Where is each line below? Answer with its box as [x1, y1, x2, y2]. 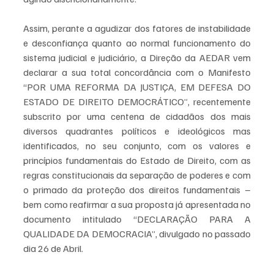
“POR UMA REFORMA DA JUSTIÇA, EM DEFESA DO [23, 81, 251, 93]
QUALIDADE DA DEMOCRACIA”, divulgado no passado [23, 228, 251, 240]
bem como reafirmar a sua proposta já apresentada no [23, 198, 251, 210]
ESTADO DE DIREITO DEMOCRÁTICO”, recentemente [23, 95, 251, 108]
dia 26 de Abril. [23, 242, 85, 254]
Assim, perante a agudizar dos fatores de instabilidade [23, 22, 251, 34]
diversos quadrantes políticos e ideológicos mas [23, 125, 251, 137]
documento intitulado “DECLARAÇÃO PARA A [23, 213, 251, 225]
